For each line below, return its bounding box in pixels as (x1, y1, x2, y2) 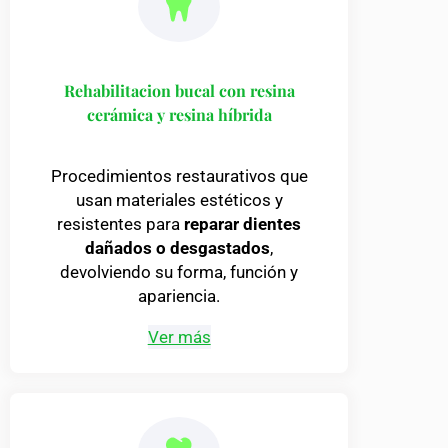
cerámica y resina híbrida (86, 104, 272, 126)
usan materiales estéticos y (75, 190, 283, 211)
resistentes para (57, 214, 185, 235)
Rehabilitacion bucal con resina (63, 80, 295, 102)
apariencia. (138, 286, 221, 307)
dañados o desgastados (85, 238, 271, 259)
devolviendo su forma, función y (60, 262, 299, 283)
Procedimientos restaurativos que (50, 166, 308, 187)
